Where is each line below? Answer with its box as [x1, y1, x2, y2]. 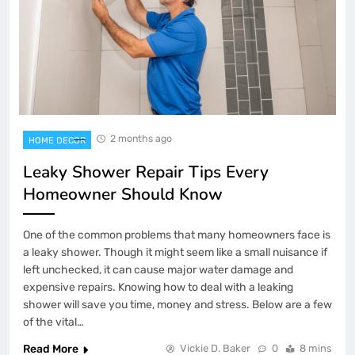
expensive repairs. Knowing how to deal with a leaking [23, 281, 293, 295]
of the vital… [23, 315, 84, 330]
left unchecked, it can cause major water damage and [23, 263, 293, 277]
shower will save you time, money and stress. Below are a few [23, 298, 332, 312]
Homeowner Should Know [23, 183, 223, 206]
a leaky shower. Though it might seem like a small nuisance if [23, 246, 327, 260]
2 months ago [110, 132, 172, 145]
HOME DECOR [29, 136, 86, 147]
